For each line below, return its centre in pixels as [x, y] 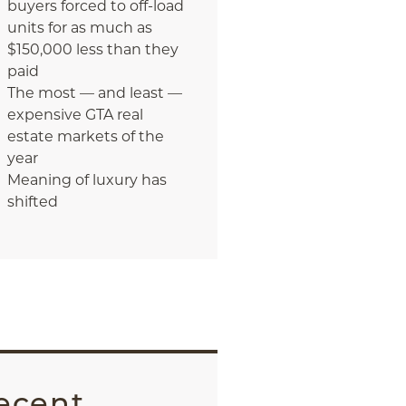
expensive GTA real [75, 115]
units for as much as [79, 28]
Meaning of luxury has [87, 180]
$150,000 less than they [92, 49]
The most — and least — [94, 93]
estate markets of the [85, 136]
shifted [32, 202]
